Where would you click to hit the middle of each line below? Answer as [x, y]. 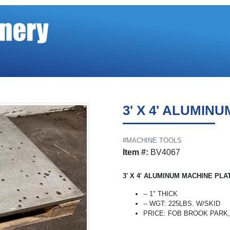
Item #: [136, 152]
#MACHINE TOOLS [152, 140]
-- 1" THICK [160, 194]
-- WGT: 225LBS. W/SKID [182, 204]
